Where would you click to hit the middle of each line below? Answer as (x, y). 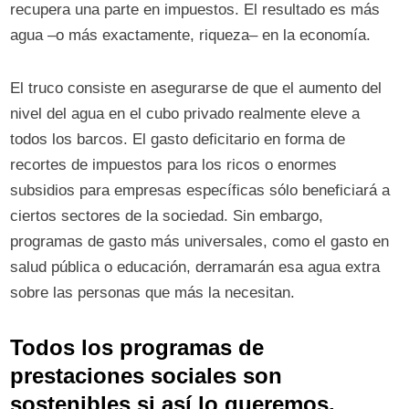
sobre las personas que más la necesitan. (155, 293)
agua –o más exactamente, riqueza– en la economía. (191, 36)
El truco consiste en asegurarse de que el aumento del (196, 89)
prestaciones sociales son (147, 376)
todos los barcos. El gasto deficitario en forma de (178, 140)
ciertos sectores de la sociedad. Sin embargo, (167, 216)
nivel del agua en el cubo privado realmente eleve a (185, 114)
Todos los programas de (137, 348)
